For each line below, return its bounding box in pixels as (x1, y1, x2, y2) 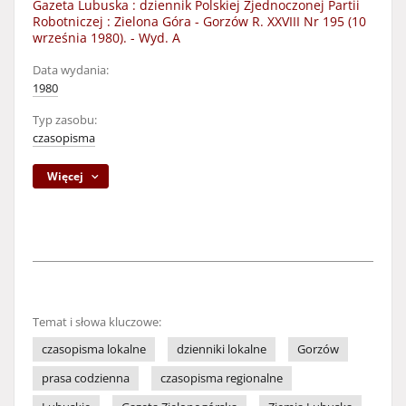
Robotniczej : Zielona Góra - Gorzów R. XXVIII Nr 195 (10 (33, 13, 366, 30)
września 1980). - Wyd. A (33, 29, 180, 46)
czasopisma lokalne (42, 342, 146, 357)
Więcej (47, 169, 84, 184)
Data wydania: (33, 63, 109, 78)
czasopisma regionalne (160, 371, 283, 386)
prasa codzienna (42, 371, 130, 386)
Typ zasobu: (33, 112, 97, 128)
